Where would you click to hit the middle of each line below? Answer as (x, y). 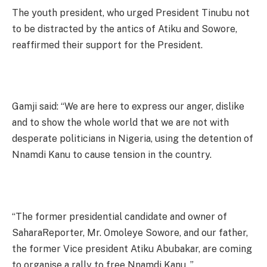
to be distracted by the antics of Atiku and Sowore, (125, 29)
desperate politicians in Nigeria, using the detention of (133, 139)
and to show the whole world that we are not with (120, 123)
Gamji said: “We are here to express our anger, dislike (128, 107)
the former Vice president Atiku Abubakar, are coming (132, 249)
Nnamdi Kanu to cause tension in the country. (112, 155)
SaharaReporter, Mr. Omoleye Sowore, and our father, (130, 232)
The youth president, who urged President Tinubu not (131, 13)
